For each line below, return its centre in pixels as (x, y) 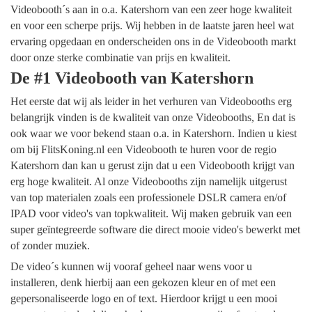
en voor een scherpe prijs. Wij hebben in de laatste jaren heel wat (152, 25)
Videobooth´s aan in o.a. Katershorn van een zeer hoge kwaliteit (151, 9)
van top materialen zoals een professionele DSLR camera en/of (148, 198)
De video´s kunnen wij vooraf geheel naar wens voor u (131, 266)
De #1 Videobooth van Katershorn (132, 78)
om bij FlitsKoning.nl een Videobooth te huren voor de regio (143, 150)
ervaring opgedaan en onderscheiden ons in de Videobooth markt (153, 41)
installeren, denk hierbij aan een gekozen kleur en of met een (143, 282)
